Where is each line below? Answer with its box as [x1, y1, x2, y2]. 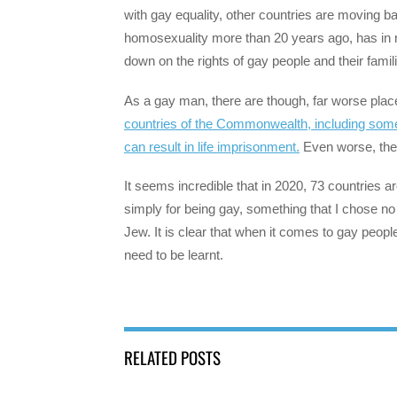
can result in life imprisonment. [124, 138, 300, 154]
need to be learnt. [124, 246, 223, 262]
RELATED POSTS [124, 345, 221, 370]
